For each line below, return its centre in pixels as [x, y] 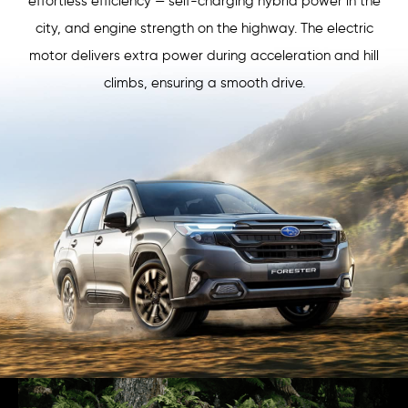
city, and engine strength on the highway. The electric [204, 29]
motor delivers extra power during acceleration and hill [204, 56]
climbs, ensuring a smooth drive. [204, 83]
